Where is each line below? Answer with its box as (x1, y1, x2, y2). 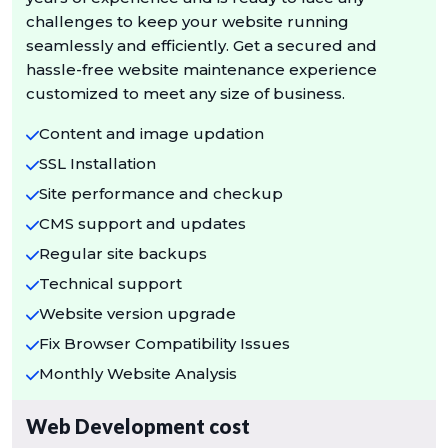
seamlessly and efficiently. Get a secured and (26, 35, 377, 55)
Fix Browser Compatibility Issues (39, 333, 291, 353)
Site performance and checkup (39, 183, 284, 203)
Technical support (39, 273, 183, 293)
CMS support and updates (39, 213, 247, 233)
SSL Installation (39, 153, 157, 173)
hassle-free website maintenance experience (26, 59, 377, 79)
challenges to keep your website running (26, 11, 349, 31)
